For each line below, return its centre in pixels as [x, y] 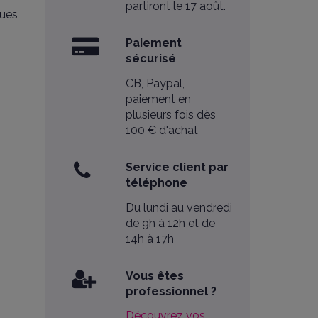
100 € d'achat [162, 130]
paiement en [159, 99]
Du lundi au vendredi [179, 207]
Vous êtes [155, 275]
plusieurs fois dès [171, 114]
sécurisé [151, 58]
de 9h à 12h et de [171, 223]
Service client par [177, 167]
